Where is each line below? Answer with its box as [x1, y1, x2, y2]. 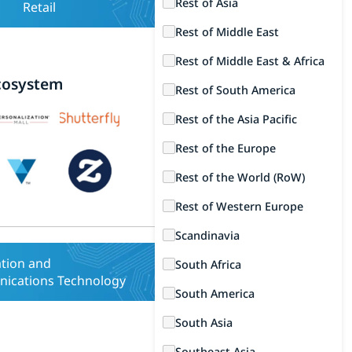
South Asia [175, 315, 233, 330]
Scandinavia [175, 228, 240, 243]
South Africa [175, 257, 242, 272]
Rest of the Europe [175, 141, 277, 156]
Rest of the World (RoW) [175, 170, 306, 185]
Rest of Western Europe [175, 199, 304, 214]
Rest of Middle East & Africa [175, 53, 325, 68]
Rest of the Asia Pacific [175, 112, 298, 126]
